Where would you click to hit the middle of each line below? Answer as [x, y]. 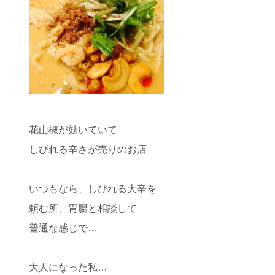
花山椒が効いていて [73, 130]
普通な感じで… [63, 228]
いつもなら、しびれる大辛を [93, 189]
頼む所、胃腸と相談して [83, 208]
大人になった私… [68, 267]
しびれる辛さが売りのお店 [88, 149]
